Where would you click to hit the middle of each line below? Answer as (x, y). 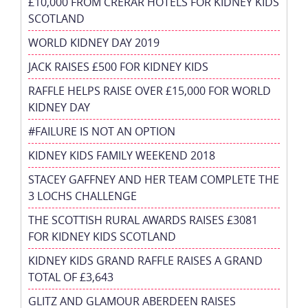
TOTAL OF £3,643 (71, 277)
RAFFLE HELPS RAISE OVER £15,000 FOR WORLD (150, 90)
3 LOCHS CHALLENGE (82, 196)
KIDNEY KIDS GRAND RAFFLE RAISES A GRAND (145, 260)
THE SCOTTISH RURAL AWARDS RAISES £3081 (143, 220)
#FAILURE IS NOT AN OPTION (102, 131)
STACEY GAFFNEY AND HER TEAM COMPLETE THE (154, 179)
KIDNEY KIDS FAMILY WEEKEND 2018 (122, 155)
